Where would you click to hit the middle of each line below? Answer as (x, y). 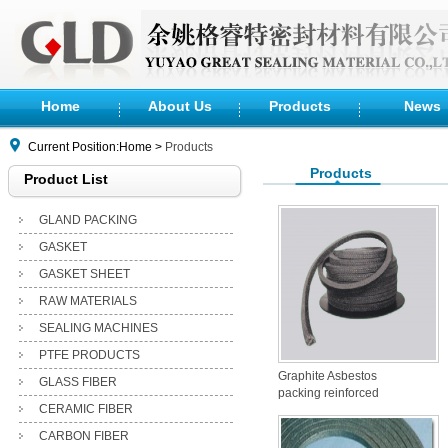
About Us (180, 106)
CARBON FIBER (83, 436)
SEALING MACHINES (98, 328)
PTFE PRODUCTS (89, 355)
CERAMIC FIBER (85, 409)
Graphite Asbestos (327, 376)
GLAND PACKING (87, 220)
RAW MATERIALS (87, 301)
